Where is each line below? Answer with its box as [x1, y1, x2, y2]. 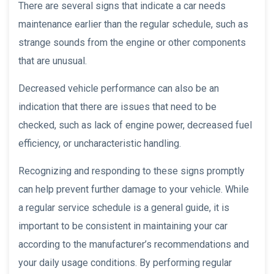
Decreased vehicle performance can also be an [18, 82, 219, 94]
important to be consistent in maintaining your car [18, 220, 228, 232]
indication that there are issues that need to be [18, 100, 217, 113]
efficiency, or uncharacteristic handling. [18, 137, 181, 149]
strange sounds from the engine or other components [18, 36, 246, 48]
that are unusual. [18, 54, 87, 67]
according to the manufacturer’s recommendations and [18, 238, 249, 250]
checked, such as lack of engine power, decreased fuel [18, 119, 252, 131]
